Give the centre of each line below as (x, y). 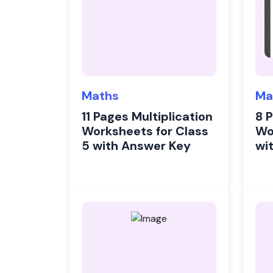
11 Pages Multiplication (147, 116)
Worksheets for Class (145, 131)
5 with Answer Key (136, 146)
